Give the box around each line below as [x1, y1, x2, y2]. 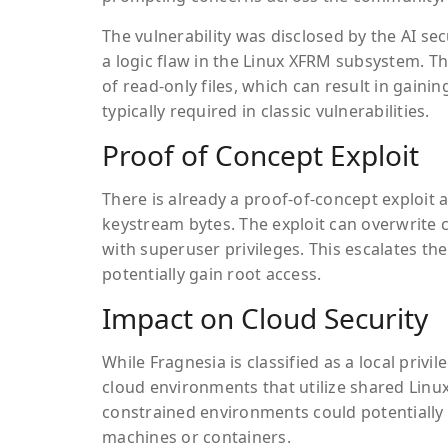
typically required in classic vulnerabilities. [102, 100, 430, 123]
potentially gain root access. [102, 263, 322, 286]
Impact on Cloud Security [102, 299, 428, 338]
